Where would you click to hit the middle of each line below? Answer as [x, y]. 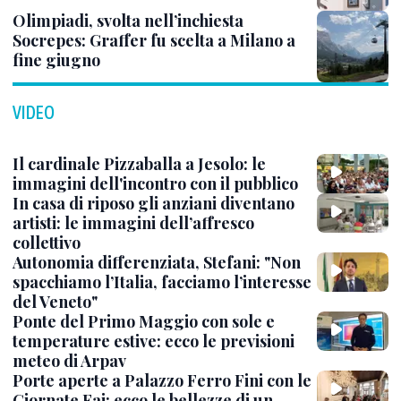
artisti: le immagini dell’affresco [133, 222]
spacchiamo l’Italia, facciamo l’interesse [162, 282]
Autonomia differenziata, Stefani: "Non [157, 262]
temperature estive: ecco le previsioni [154, 341]
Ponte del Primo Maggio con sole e [144, 321]
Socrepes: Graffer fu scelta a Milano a [154, 40]
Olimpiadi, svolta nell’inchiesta [128, 20]
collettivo [47, 242]
